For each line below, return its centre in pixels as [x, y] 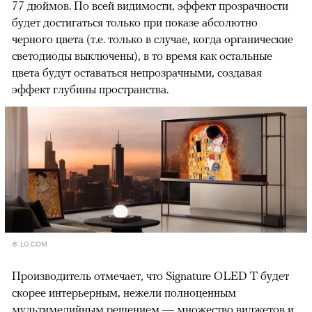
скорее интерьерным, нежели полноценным [124, 293]
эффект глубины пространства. [90, 89]
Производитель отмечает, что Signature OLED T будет [150, 276]
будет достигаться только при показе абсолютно [135, 23]
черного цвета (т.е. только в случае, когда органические [153, 39]
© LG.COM [30, 243]
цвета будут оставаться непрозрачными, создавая [137, 73]
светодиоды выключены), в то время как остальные [142, 56]
